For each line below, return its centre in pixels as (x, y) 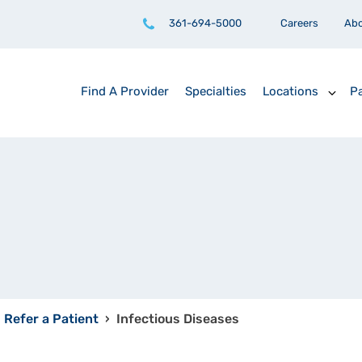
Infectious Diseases (178, 320)
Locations (290, 93)
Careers (299, 24)
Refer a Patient (51, 320)
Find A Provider (125, 92)
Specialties (216, 92)
